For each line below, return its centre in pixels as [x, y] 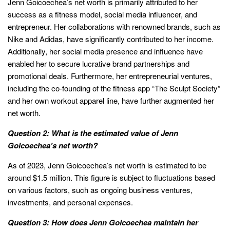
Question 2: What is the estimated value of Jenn [93, 133]
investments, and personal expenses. [70, 202]
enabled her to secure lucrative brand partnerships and [99, 64]
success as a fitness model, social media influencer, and [102, 14]
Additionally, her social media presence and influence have [105, 51]
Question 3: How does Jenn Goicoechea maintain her [103, 223]
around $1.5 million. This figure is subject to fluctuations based [111, 178]
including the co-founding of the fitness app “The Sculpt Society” [114, 88]
